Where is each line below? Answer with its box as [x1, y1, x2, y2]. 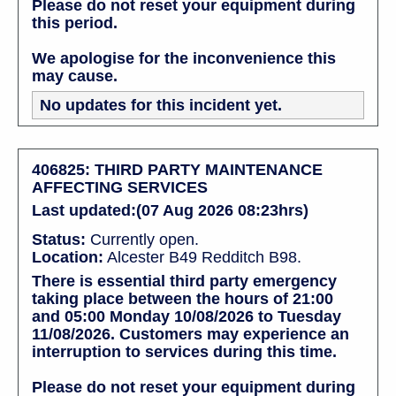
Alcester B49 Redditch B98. [103, 247, 301, 266]
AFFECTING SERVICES [32, 178, 208, 196]
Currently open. [86, 230, 199, 248]
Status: [32, 230, 86, 248]
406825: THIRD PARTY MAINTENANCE [32, 160, 323, 179]
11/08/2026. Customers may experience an [32, 324, 349, 343]
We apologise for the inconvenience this [32, 49, 336, 67]
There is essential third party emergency [32, 271, 337, 290]
